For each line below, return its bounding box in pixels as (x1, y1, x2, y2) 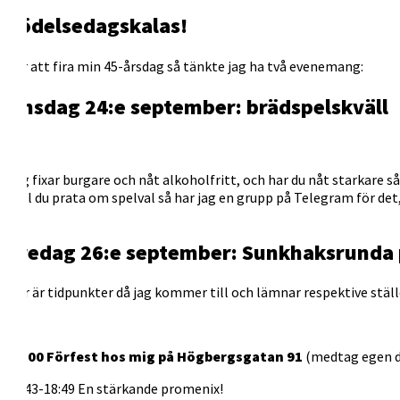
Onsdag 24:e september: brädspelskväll (7, 92, 388, 121)
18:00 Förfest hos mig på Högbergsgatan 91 (7, 347, 303, 366)
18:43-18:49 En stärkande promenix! (7, 379, 223, 398)
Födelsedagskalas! (7, 11, 187, 39)
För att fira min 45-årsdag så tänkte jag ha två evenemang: (7, 56, 363, 75)
